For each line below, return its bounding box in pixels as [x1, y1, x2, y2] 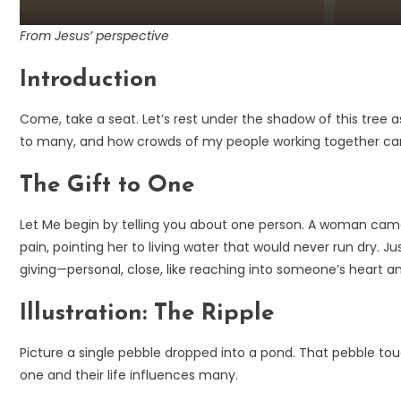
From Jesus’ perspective [20, 26, 169, 45]
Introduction [20, 67, 158, 92]
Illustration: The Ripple [20, 301, 274, 326]
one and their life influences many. [20, 365, 238, 384]
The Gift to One [20, 173, 194, 198]
